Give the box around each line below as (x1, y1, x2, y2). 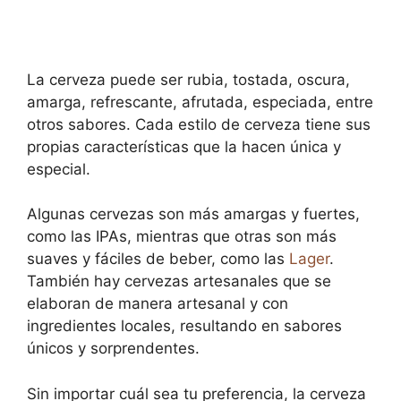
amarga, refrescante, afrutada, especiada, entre (27, 92, 373, 111)
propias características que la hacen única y (27, 137, 341, 156)
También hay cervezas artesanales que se (27, 272, 331, 290)
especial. (27, 159, 90, 178)
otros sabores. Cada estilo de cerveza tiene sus (27, 115, 371, 133)
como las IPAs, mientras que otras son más (27, 227, 337, 245)
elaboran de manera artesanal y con (27, 294, 288, 312)
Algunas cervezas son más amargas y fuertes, (27, 205, 360, 223)
